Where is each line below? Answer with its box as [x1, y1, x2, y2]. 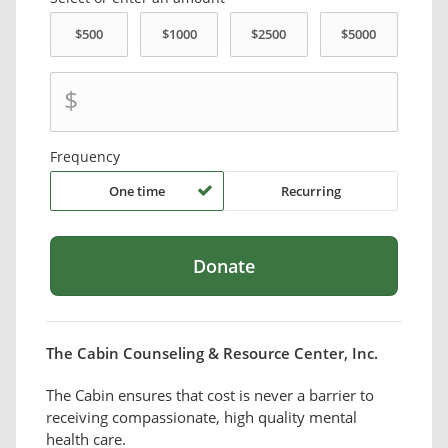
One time [109, 182, 166, 201]
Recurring [280, 182, 341, 201]
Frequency [50, 147, 121, 167]
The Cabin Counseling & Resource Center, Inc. [46, 343, 378, 364]
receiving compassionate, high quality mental [46, 407, 357, 428]
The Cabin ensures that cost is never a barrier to [46, 385, 374, 406]
